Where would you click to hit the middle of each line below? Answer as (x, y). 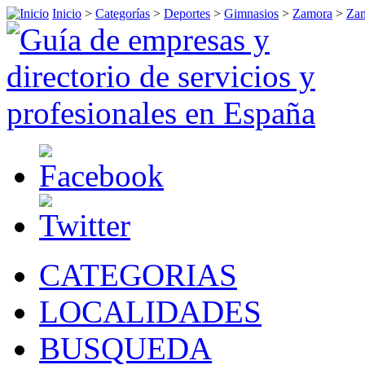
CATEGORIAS (138, 275)
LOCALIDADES (150, 312)
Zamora (312, 13)
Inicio (67, 13)
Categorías (123, 13)
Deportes (187, 13)
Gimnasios (251, 13)
